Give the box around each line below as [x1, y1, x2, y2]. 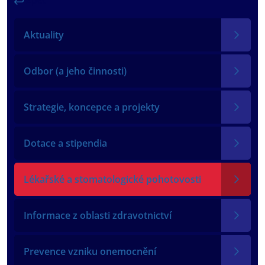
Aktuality [24, 28, 64, 41]
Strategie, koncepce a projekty [24, 100, 160, 114]
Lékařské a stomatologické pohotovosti [24, 172, 201, 186]
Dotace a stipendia [24, 136, 107, 150]
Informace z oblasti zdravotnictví [24, 208, 172, 222]
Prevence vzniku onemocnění [24, 244, 156, 258]
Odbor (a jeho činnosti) [24, 64, 127, 77]
